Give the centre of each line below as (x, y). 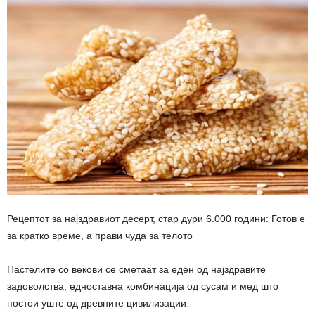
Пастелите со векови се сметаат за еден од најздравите (136, 270)
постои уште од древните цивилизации (97, 303)
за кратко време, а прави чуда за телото (100, 236)
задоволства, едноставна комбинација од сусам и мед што (143, 287)
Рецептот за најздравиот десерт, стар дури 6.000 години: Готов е (156, 219)
